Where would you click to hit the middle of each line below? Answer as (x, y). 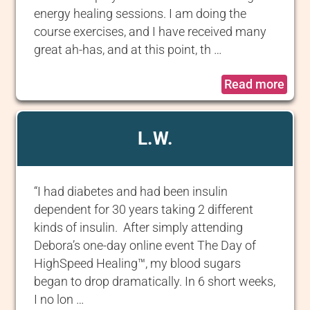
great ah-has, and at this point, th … (128, 50)
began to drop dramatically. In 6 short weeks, (155, 282)
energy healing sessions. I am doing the (140, 14)
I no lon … (60, 300)
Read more (254, 85)
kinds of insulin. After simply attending (139, 228)
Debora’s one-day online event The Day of (145, 246)
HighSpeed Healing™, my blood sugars (138, 264)
